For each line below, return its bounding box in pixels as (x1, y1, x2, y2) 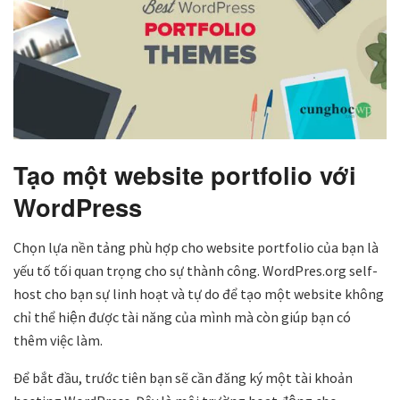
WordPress (13, 189, 142, 225)
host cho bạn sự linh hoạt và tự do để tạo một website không (13, 284, 384, 303)
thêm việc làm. (13, 330, 103, 349)
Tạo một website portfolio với (13, 157, 356, 193)
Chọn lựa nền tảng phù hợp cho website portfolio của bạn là (13, 237, 379, 256)
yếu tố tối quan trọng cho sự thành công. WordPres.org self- (13, 261, 378, 279)
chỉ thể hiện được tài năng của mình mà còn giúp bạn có (13, 307, 351, 326)
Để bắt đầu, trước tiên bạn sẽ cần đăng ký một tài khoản (13, 368, 353, 387)
